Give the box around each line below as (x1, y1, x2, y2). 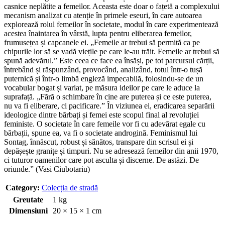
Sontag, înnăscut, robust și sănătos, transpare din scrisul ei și (4, 138, 193, 147)
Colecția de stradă (42, 183, 98, 192)
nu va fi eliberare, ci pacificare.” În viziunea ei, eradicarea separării (4, 101, 214, 110)
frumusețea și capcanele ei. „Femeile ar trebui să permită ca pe (4, 38, 200, 47)
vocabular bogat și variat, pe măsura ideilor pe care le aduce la (4, 83, 200, 92)
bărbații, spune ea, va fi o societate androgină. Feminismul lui (4, 129, 197, 138)
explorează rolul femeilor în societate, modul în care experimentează (4, 20, 218, 29)
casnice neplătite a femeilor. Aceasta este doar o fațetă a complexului (4, 2, 219, 11)
